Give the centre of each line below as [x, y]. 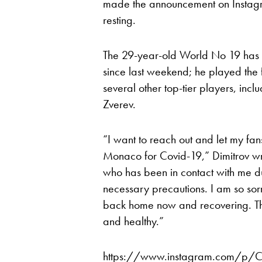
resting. [119, 20]
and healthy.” [133, 221]
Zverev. [119, 104]
